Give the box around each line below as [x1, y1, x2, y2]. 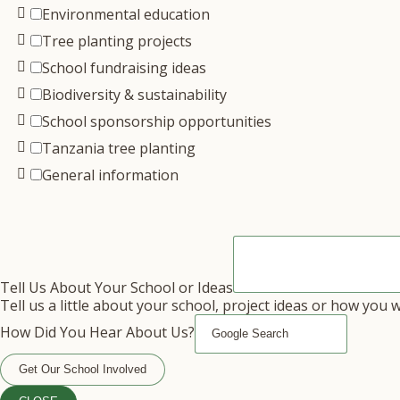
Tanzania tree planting [42, 138, 196, 158]
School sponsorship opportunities [42, 112, 271, 131]
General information [42, 165, 179, 185]
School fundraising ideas [42, 58, 206, 78]
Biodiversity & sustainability [42, 85, 227, 104]
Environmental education [42, 4, 210, 24]
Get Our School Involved [19, 362, 146, 376]
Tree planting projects [42, 31, 192, 51]
